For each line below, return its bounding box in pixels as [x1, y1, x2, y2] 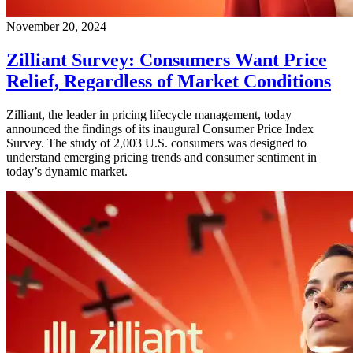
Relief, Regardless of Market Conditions [6, 70, 331, 91]
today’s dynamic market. [6, 164, 128, 178]
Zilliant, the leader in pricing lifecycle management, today [6, 107, 292, 121]
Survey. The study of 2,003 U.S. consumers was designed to [6, 136, 307, 150]
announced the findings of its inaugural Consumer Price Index [6, 121, 314, 136]
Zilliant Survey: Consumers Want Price [6, 49, 327, 70]
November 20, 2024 [6, 20, 106, 34]
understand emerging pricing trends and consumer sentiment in [6, 150, 317, 164]
